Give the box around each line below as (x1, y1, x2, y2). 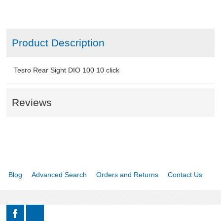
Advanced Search (31, 171, 87, 179)
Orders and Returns (96, 171, 159, 179)
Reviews (11, 97, 52, 109)
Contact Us (168, 171, 203, 179)
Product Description (11, 37, 105, 49)
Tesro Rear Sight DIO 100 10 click (14, 66, 120, 74)
